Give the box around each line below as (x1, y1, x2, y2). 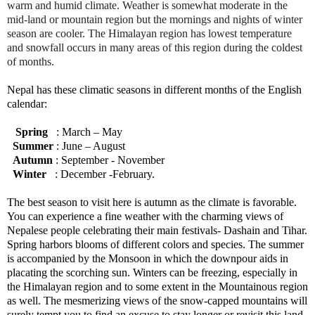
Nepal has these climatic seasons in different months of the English (7, 83, 302, 96)
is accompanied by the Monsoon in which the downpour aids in (7, 252, 288, 264)
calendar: (7, 97, 47, 110)
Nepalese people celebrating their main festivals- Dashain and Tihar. (7, 224, 307, 236)
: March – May (48, 125, 122, 138)
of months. (7, 55, 54, 67)
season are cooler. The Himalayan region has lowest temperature (7, 27, 292, 39)
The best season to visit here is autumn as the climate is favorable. (7, 195, 297, 208)
